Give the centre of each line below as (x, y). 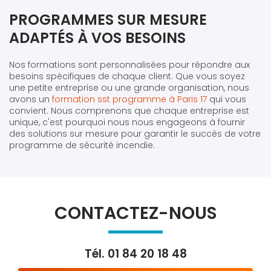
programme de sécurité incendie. (82, 145)
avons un (31, 99)
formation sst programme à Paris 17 (129, 99)
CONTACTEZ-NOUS (135, 213)
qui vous (227, 99)
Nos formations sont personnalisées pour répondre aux (129, 64)
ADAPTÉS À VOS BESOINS (97, 38)
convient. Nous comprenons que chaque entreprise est (129, 110)
